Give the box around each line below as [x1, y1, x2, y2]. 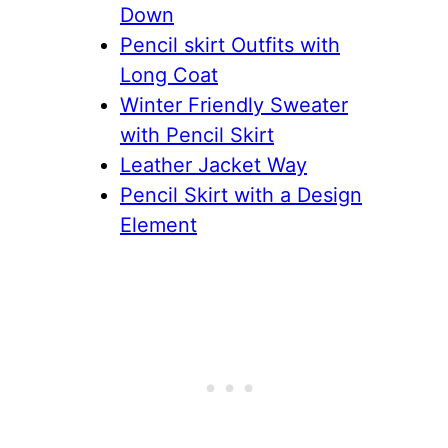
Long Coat [120, 62, 218, 87]
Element [120, 212, 197, 237]
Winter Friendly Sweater [120, 92, 348, 117]
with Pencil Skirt [120, 122, 274, 147]
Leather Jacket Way [120, 152, 307, 177]
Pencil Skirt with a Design [120, 182, 362, 207]
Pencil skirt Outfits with [120, 32, 340, 57]
